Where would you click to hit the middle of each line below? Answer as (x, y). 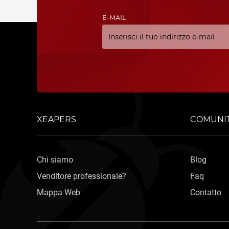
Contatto (206, 192)
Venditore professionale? (82, 176)
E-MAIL (114, 17)
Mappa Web (59, 192)
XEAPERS (56, 119)
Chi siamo (55, 160)
